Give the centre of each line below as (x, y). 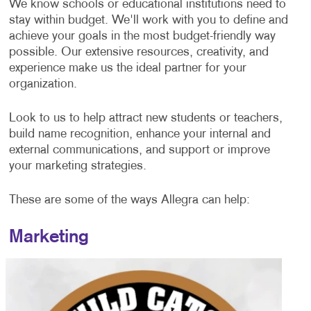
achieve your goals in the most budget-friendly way (142, 36)
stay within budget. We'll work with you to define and (148, 20)
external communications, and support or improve (139, 150)
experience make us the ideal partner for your (127, 68)
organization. (43, 84)
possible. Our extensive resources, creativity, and (138, 52)
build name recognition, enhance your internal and (140, 134)
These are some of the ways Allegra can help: (129, 200)
